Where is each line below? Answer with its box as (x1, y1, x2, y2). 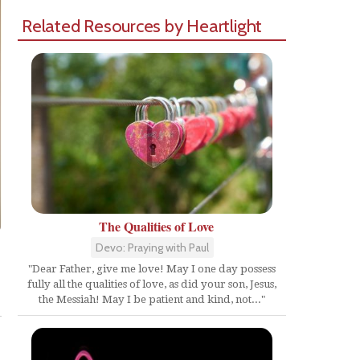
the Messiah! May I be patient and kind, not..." (39, 293, 265, 306)
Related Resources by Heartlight (22, 14, 263, 37)
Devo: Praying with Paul (95, 240, 209, 256)
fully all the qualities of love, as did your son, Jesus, (27, 278, 276, 291)
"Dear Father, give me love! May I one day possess (28, 263, 276, 276)
